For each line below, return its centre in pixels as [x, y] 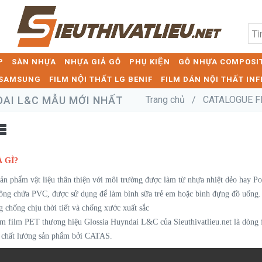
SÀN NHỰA [34, 62]
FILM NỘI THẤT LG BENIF [101, 79]
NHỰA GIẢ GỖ [93, 62]
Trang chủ [165, 100]
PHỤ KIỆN [150, 62]
